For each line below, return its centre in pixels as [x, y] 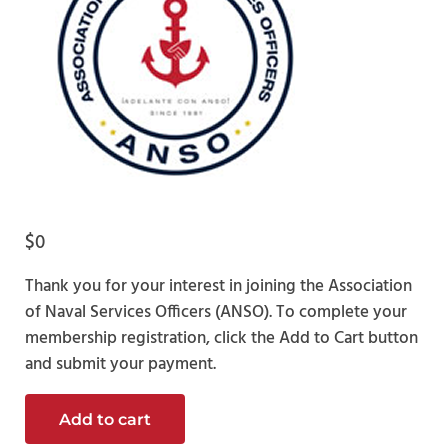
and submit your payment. [120, 365]
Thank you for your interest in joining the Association [218, 287]
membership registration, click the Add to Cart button [221, 339]
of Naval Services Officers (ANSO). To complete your [215, 313]
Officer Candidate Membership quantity [168, 406]
